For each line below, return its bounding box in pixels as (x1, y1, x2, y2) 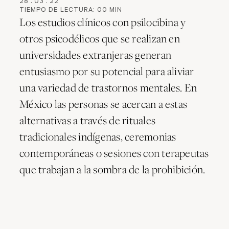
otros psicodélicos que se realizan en (19, 31, 180, 45)
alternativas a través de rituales (19, 112, 156, 127)
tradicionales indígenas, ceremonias (19, 129, 176, 144)
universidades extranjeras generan (19, 47, 172, 62)
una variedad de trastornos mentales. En (19, 80, 197, 95)
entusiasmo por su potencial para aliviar (19, 63, 194, 78)
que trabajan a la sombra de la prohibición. (19, 162, 205, 176)
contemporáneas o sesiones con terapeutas (19, 145, 209, 160)
